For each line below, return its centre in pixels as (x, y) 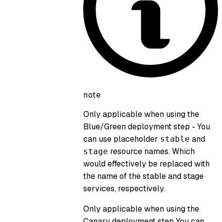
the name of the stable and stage (143, 176)
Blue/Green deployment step (137, 126)
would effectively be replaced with (146, 164)
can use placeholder (122, 139)
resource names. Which (151, 151)
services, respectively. (124, 188)
